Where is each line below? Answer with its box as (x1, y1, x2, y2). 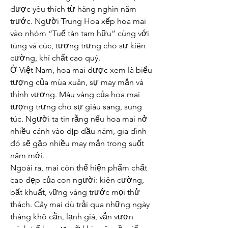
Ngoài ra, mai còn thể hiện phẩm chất (10, 163, 147, 173)
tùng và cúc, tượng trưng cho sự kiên (10, 41, 146, 50)
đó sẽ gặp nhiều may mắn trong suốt (10, 138, 144, 148)
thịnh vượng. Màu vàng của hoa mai (10, 90, 140, 99)
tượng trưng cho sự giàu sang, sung (10, 102, 142, 111)
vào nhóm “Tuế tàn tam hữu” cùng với (10, 28, 149, 38)
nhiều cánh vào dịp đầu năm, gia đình (10, 126, 147, 136)
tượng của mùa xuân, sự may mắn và (10, 77, 144, 87)
